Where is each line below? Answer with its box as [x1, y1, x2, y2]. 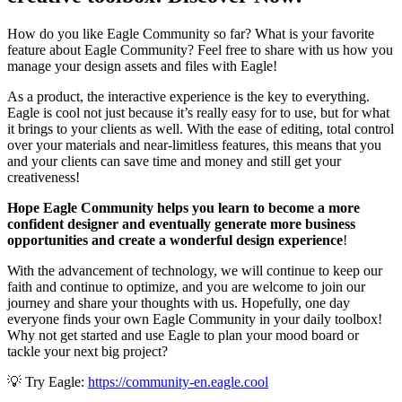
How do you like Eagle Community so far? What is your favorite [7, 25, 374, 41]
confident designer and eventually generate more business [7, 215, 355, 232]
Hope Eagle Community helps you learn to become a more [7, 199, 360, 215]
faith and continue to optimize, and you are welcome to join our [7, 278, 365, 294]
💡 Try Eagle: [7, 373, 88, 389]
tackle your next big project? [7, 343, 168, 359]
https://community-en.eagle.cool [88, 373, 268, 389]
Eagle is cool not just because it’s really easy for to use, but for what [7, 104, 389, 120]
